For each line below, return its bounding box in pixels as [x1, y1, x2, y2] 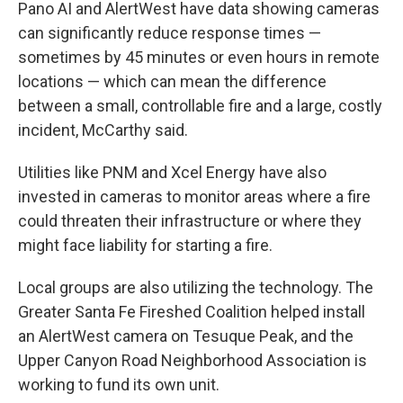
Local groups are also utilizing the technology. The [18, 278, 373, 298]
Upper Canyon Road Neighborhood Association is [18, 351, 367, 371]
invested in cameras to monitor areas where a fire [18, 187, 371, 207]
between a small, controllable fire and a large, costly [18, 96, 382, 116]
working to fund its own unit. [18, 375, 219, 395]
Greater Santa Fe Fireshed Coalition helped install [18, 302, 365, 322]
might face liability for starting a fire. [18, 236, 273, 255]
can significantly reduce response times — [18, 23, 321, 43]
